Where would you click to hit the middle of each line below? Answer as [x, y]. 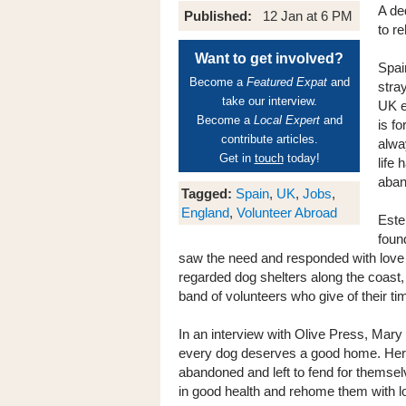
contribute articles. [269, 139]
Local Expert [286, 120]
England [205, 213]
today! [301, 158]
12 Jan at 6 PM [308, 16]
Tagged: [207, 193]
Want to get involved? [269, 58]
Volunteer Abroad [287, 213]
